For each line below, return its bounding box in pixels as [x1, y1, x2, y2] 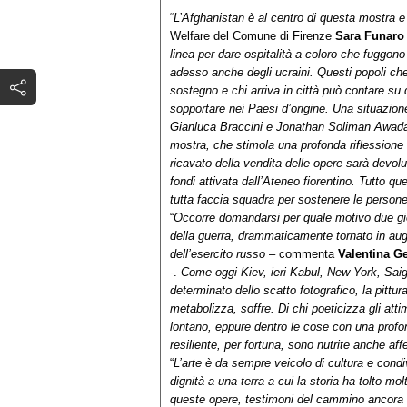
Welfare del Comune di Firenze [170, 29, 335, 44]
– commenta [265, 247, 338, 262]
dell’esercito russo [170, 247, 265, 262]
